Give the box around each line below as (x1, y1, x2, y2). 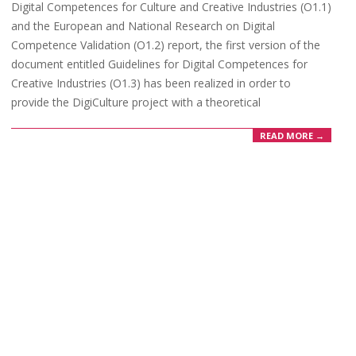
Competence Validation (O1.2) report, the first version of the (11, 37, 320, 53)
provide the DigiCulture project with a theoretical (11, 95, 261, 110)
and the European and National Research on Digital (11, 18, 275, 34)
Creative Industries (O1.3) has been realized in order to (11, 75, 291, 91)
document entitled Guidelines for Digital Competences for (11, 56, 308, 72)
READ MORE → (260, 129, 324, 141)
